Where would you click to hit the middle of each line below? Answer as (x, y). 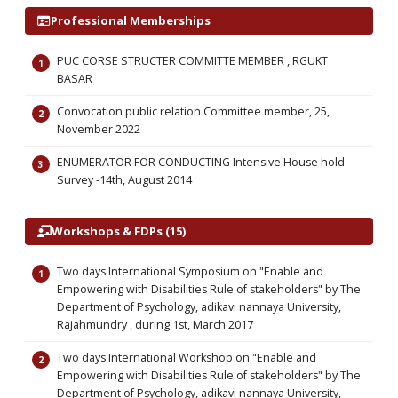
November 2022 (99, 129)
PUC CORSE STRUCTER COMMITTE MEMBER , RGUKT (192, 61)
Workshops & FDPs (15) (119, 231)
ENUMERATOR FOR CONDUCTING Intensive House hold (201, 162)
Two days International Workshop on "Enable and (187, 358)
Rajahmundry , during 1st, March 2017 (155, 325)
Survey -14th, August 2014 (124, 180)
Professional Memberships (131, 20)
